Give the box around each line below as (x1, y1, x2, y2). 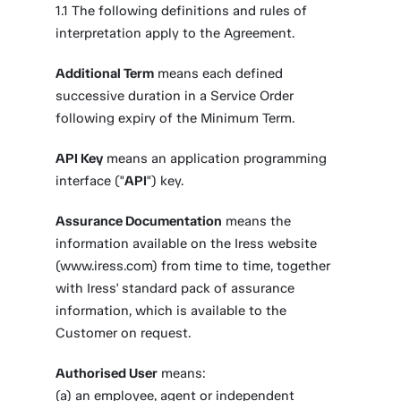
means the (222, 213, 292, 229)
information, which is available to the (55, 303, 287, 319)
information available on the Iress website (55, 235, 318, 252)
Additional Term (55, 65, 155, 81)
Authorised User (55, 365, 158, 381)
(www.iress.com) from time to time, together (55, 258, 331, 274)
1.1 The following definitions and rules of (55, 3, 308, 19)
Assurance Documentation (55, 213, 223, 229)
